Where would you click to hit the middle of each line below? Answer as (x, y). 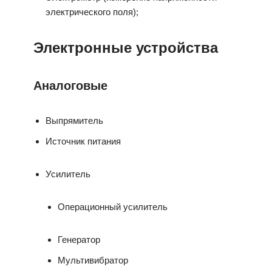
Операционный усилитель (113, 207)
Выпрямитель (74, 121)
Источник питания (83, 141)
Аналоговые (70, 86)
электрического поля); (92, 12)
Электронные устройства (126, 48)
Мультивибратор (93, 260)
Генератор (79, 240)
